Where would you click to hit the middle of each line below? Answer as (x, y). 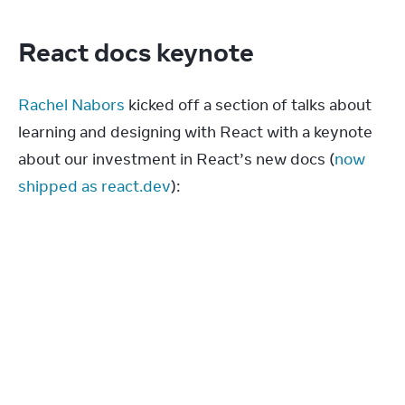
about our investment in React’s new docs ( (176, 159)
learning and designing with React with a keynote (195, 132)
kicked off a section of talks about (248, 105)
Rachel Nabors (71, 105)
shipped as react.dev (94, 186)
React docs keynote (139, 52)
